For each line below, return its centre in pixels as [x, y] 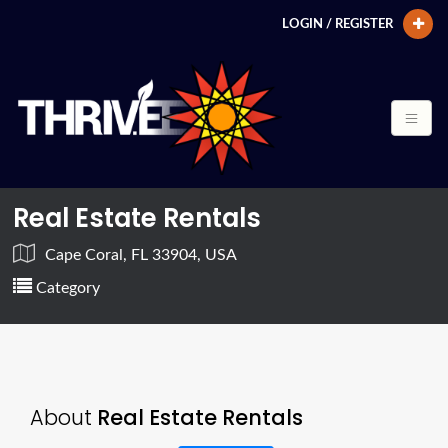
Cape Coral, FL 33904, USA [141, 254]
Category [66, 287]
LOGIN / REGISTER [337, 24]
